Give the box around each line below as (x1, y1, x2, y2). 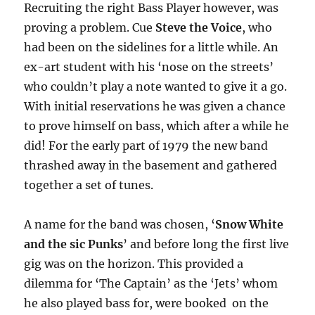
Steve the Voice (155, 20, 243, 35)
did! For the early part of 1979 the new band (24, 139, 269, 153)
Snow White (215, 217, 284, 232)
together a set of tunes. (24, 178, 154, 193)
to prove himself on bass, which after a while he (24, 119, 290, 134)
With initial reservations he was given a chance (24, 99, 286, 114)
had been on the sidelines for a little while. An (24, 40, 279, 55)
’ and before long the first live (123, 237, 290, 252)
